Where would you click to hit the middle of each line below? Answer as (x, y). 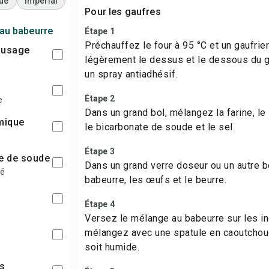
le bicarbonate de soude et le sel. (160, 127)
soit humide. (112, 247)
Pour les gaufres (123, 12)
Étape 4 (100, 204)
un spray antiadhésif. (131, 74)
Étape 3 (100, 151)
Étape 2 (100, 98)
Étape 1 (100, 31)
